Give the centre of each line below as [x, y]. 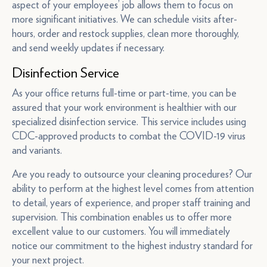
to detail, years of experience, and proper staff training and [131, 202]
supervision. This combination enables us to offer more [122, 217]
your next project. [48, 260]
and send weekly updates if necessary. [88, 47]
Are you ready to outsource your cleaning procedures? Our [132, 174]
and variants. [37, 150]
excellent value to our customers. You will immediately [121, 231]
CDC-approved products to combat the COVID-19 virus [129, 136]
